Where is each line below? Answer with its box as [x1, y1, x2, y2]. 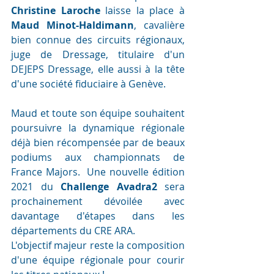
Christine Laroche [11, 4, 100, 17]
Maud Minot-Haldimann [11, 18, 134, 32]
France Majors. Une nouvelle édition [11, 165, 185, 179]
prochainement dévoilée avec [11, 194, 185, 208]
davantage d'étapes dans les [11, 209, 185, 223]
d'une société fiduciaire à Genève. [11, 77, 168, 91]
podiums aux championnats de [11, 150, 185, 164]
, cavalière [134, 18, 185, 32]
